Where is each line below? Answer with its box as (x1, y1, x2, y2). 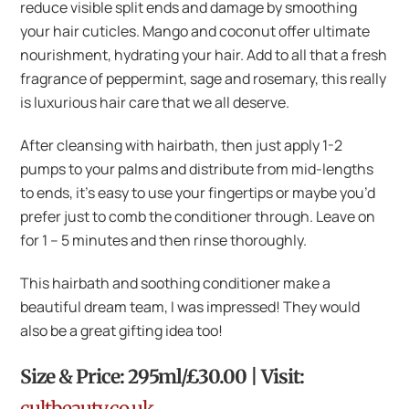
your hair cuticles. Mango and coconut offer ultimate (20, 21, 371, 42)
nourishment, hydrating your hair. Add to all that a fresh (20, 45, 388, 66)
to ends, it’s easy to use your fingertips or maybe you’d (20, 183, 376, 204)
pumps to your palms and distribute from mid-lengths (20, 159, 374, 180)
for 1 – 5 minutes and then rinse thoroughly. (20, 230, 308, 251)
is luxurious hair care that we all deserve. (20, 92, 290, 113)
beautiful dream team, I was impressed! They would (20, 296, 361, 317)
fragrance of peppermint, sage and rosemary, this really (20, 68, 387, 89)
